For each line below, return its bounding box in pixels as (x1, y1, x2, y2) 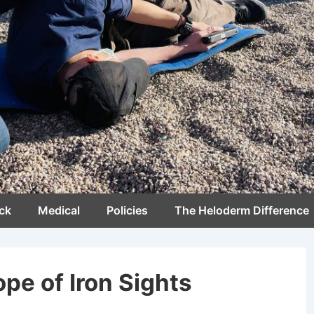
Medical (38, 203, 80, 217)
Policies (107, 203, 148, 217)
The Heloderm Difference (175, 203, 309, 217)
